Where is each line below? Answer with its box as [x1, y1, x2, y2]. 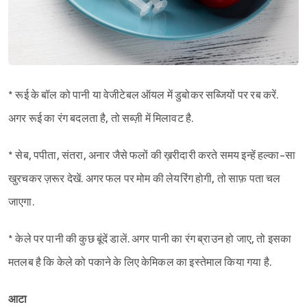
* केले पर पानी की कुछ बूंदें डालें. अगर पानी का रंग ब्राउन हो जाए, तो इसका [8, 233, 292, 247]
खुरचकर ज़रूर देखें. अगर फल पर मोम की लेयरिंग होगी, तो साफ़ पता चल [8, 173, 281, 186]
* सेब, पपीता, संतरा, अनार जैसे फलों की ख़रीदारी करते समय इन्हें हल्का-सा [8, 149, 295, 163]
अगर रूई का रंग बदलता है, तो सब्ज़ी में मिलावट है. [8, 112, 194, 126]
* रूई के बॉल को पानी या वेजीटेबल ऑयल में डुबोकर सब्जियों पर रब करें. [8, 89, 279, 103]
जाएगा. [8, 196, 34, 210]
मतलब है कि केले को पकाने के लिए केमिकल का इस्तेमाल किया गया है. [8, 256, 271, 270]
